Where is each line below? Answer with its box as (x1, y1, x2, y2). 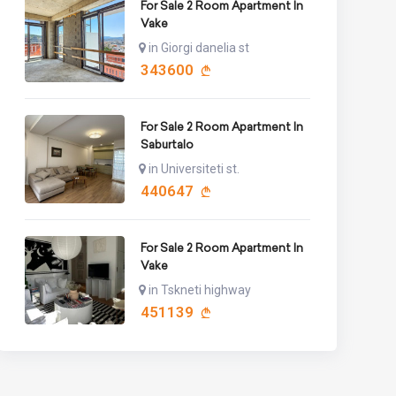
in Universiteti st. (148, 161, 240, 176)
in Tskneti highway (148, 282, 251, 297)
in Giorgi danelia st (148, 40, 249, 55)
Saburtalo (140, 135, 194, 153)
